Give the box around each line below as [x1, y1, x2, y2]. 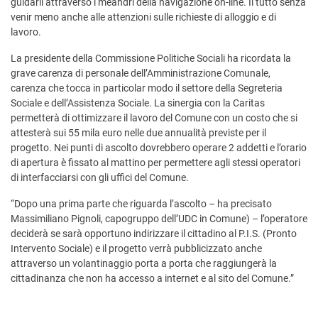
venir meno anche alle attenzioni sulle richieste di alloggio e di [11, 11, 276, 23]
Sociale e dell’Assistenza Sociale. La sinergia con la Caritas [11, 97, 265, 109]
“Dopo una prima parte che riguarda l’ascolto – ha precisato [11, 198, 272, 210]
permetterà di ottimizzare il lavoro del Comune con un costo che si [11, 112, 297, 124]
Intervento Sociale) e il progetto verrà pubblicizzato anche [11, 243, 262, 255]
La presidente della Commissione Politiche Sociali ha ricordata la [11, 53, 291, 65]
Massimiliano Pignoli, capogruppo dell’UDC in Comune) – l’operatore [11, 213, 307, 225]
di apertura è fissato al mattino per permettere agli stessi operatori [11, 157, 300, 169]
